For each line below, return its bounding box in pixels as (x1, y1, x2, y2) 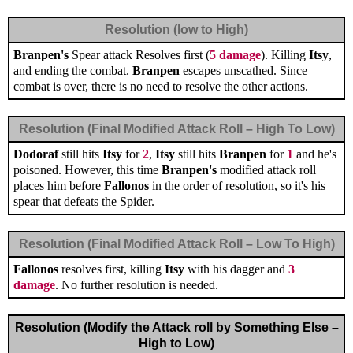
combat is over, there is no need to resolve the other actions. (13, 80, 308, 94)
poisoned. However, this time (13, 163, 162, 177)
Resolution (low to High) (105, 23, 248, 37)
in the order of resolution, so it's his (149, 179, 325, 193)
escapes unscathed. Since (180, 64, 307, 78)
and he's (293, 147, 336, 162)
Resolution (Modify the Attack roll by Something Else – (14, 321, 339, 335)
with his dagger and (184, 262, 288, 277)
